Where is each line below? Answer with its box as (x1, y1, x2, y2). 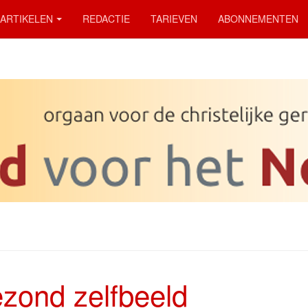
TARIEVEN (151, 12, 197, 25)
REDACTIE (82, 12, 130, 25)
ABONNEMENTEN (218, 12, 298, 25)
